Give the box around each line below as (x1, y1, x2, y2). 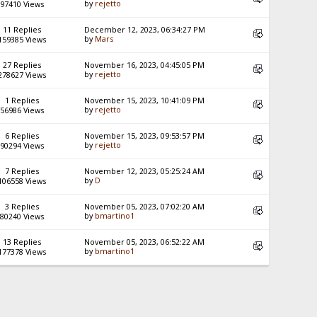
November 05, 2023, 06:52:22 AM (84, 237, 205, 248)
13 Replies (2, 237, 41, 248)
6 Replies (4, 131, 39, 142)
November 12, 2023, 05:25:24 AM (84, 166, 205, 177)
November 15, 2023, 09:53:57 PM (84, 131, 205, 142)
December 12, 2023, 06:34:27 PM (84, 25, 206, 35)
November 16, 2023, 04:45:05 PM (84, 60, 205, 71)
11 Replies (2, 25, 41, 35)
